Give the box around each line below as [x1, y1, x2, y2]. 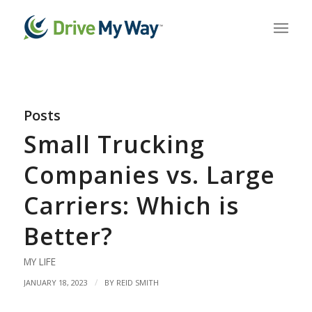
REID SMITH [116, 277, 159, 288]
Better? [23, 220, 113, 252]
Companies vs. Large [23, 159, 275, 191]
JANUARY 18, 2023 [23, 277, 88, 288]
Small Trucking [23, 128, 205, 160]
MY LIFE [23, 255, 56, 268]
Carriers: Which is [23, 189, 239, 221]
